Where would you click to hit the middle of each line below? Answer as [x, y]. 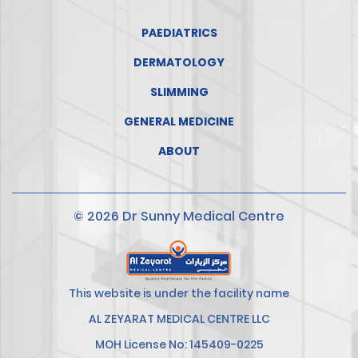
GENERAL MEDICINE [179, 121]
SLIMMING [179, 91]
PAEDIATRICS [179, 32]
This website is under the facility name [179, 293]
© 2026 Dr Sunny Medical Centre [179, 216]
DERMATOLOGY [179, 62]
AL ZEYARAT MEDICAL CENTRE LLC [179, 318]
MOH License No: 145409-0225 [179, 344]
